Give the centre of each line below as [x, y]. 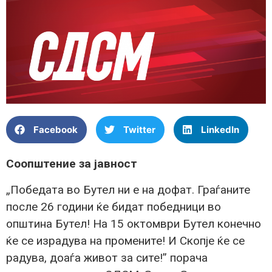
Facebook [56, 129]
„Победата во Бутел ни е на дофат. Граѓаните [128, 189]
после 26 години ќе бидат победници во [114, 206]
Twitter [139, 129]
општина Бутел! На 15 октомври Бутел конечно [134, 223]
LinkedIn [220, 129]
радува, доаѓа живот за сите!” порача [107, 257]
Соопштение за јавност [72, 164]
